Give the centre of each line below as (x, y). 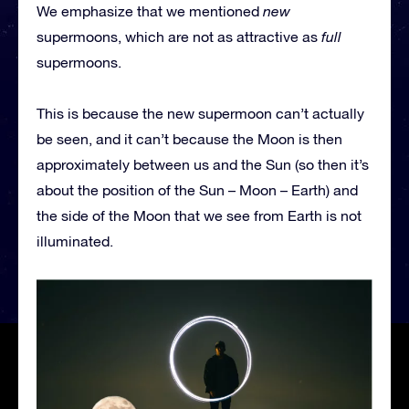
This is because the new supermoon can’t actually (200, 113)
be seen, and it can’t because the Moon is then (189, 138)
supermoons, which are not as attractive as (179, 36)
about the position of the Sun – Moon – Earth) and (197, 189)
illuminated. (75, 241)
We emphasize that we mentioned (150, 10)
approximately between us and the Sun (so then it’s (203, 164)
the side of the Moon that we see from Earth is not (199, 215)
